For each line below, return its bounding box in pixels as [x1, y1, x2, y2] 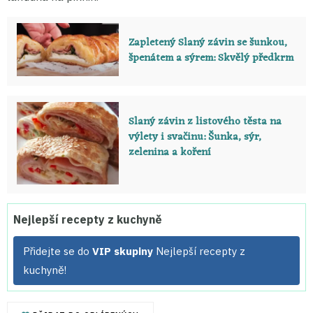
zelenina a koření [128, 143, 210, 162]
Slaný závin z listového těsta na [128, 112, 282, 131]
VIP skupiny [92, 244, 153, 258]
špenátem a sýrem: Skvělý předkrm [128, 48, 293, 68]
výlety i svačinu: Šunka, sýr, [128, 127, 261, 147]
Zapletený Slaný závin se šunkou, [128, 33, 287, 52]
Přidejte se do [23, 244, 92, 258]
